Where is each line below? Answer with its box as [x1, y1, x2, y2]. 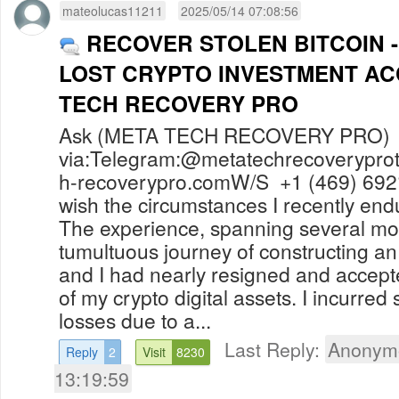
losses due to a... [59, 305, 211, 334]
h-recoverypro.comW [59, 166, 250, 195]
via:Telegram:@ [59, 142, 201, 172]
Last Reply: [224, 335, 325, 362]
